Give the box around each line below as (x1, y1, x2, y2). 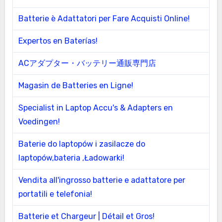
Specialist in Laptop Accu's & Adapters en (18, 103, 173, 112)
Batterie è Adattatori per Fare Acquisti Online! (18, 13, 190, 23)
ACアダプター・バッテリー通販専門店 (18, 58, 156, 68)
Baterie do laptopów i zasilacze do (18, 139, 145, 149)
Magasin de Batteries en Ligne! (18, 80, 133, 90)
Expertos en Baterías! (18, 36, 98, 46)
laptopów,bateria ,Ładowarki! (18, 153, 124, 163)
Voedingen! (18, 116, 60, 126)
